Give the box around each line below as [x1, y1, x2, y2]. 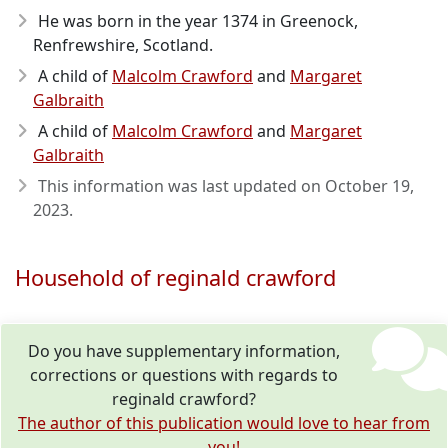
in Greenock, [258, 10, 358, 32]
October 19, [325, 175, 414, 197]
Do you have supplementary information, [28, 340, 341, 362]
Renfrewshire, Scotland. [33, 34, 213, 56]
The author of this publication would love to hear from [18, 412, 430, 434]
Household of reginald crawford [15, 263, 336, 292]
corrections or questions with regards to [30, 364, 339, 386]
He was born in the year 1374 [38, 10, 258, 32]
